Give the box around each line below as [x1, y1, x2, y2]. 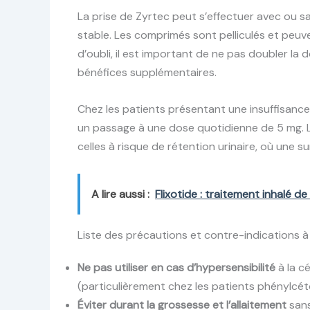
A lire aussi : [91, 186, 149, 201]
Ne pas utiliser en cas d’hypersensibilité [77, 259, 275, 275]
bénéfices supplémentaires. [77, 65, 217, 80]
